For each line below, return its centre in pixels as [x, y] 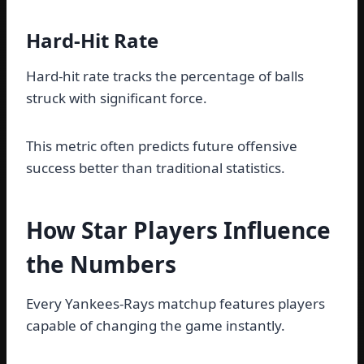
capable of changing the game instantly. [156, 326]
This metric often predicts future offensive [162, 146]
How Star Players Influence [178, 230]
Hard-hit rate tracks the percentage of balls [165, 76]
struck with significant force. [117, 98]
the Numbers [101, 264]
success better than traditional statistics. [156, 168]
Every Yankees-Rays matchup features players [175, 304]
